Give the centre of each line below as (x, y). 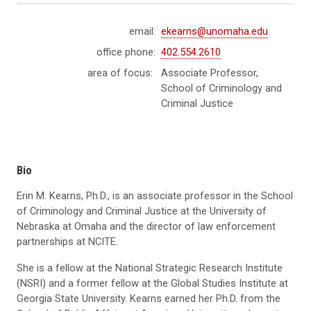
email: (142, 31)
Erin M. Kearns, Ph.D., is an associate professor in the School (155, 195)
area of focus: (120, 73)
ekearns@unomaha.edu (215, 31)
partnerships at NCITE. (67, 241)
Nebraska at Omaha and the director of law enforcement (146, 226)
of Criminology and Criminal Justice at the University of (142, 211)
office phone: (126, 52)
